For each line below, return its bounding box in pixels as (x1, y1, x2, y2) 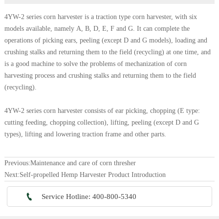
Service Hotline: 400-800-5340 (42, 192, 136, 200)
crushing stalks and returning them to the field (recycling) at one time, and (4, 48, 211, 56)
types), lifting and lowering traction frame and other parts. (4, 131, 166, 138)
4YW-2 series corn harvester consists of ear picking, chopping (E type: (4, 107, 200, 115)
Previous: (4, 159, 30, 167)
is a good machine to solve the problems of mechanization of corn (4, 60, 187, 68)
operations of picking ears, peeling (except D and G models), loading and (4, 37, 207, 44)
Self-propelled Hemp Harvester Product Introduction (19, 171, 166, 179)
